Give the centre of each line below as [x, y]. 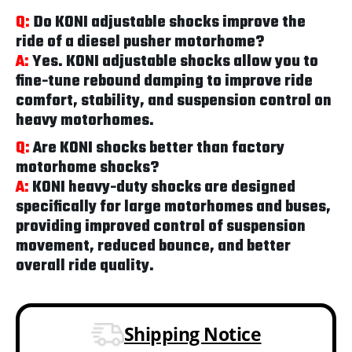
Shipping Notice [192, 334]
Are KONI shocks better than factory [157, 148]
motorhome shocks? [87, 167]
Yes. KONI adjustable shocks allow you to [174, 61]
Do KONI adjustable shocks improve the [168, 22]
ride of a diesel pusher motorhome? [140, 42]
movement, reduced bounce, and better [153, 246]
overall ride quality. [85, 266]
